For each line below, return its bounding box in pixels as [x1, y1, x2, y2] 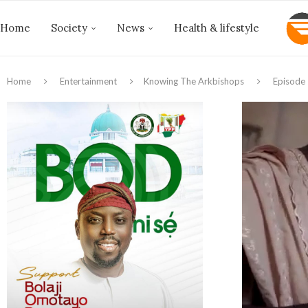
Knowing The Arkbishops [144, 76, 244, 87]
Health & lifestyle [174, 21, 259, 34]
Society [51, 21, 87, 34]
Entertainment [60, 76, 117, 87]
